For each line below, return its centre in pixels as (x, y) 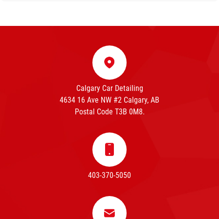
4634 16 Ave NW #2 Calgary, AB (109, 100)
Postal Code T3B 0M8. (109, 112)
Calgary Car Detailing (109, 88)
